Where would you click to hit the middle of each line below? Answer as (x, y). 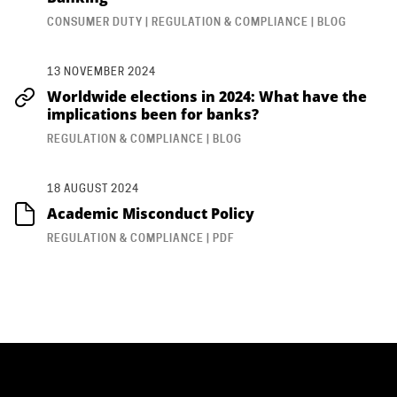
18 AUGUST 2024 (93, 188)
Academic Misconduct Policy (150, 213)
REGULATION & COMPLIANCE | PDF (140, 237)
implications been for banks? (152, 114)
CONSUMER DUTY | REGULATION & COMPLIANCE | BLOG (196, 21)
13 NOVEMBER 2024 (101, 71)
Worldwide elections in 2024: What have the (206, 96)
